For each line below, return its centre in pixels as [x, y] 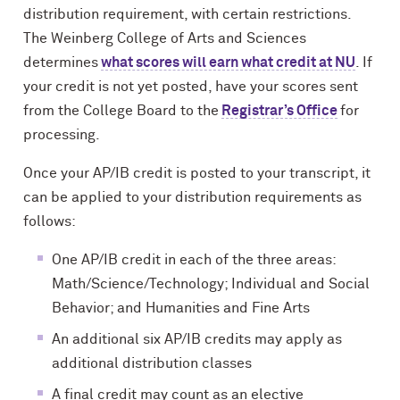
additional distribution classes [152, 363]
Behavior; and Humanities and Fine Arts [181, 308]
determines [62, 62]
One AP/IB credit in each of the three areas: [194, 260]
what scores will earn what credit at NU [228, 62]
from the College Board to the [122, 111]
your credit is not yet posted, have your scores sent [191, 87]
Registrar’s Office [279, 111]
